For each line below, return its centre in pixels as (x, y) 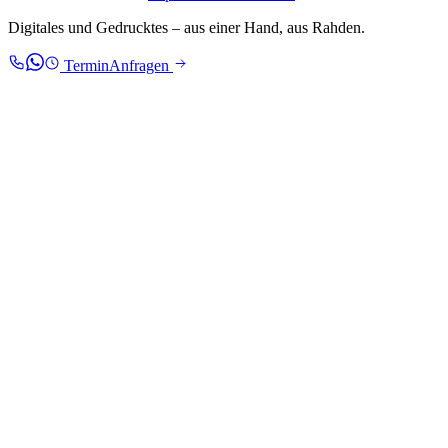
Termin (84, 66)
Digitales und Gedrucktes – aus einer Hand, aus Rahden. (186, 28)
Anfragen (141, 66)
